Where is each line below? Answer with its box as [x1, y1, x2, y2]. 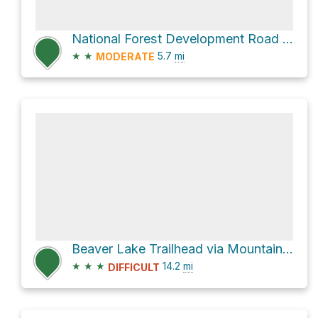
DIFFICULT [108, 261, 160, 273]
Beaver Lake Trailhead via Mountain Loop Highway [283, 241, 293, 257]
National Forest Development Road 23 [283, 31, 293, 47]
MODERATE [96, 50, 155, 63]
